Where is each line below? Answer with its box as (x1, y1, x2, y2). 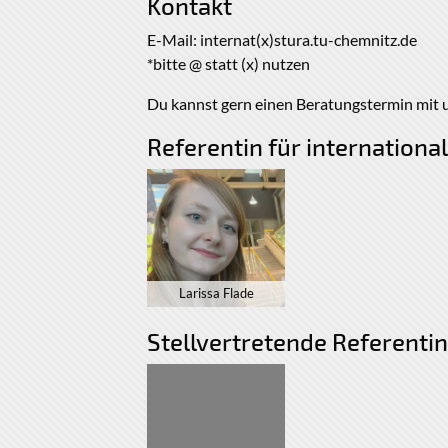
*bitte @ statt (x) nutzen (147, 54, 310, 74)
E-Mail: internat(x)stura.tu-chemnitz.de (147, 30, 417, 50)
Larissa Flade (178, 286, 254, 302)
